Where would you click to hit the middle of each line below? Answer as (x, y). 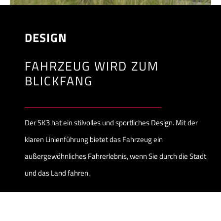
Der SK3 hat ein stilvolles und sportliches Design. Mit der (111, 123)
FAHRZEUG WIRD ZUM (92, 66)
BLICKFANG (58, 80)
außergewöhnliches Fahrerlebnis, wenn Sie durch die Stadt (115, 156)
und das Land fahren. (57, 173)
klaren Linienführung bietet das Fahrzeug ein (93, 140)
